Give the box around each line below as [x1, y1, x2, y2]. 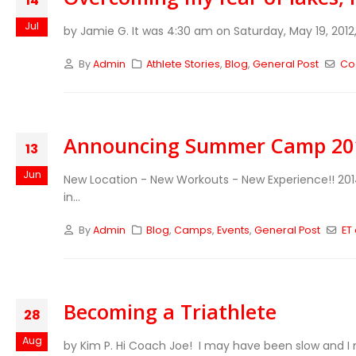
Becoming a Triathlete [64, 298, 277, 325]
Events [217, 223, 250, 237]
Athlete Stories [146, 57, 221, 71]
